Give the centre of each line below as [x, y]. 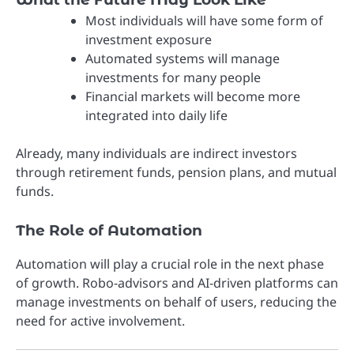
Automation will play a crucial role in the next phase [170, 264]
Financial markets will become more [193, 96]
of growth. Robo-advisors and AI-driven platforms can [177, 283]
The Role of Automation [109, 231]
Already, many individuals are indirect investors [156, 153]
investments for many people [173, 77]
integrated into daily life [156, 115]
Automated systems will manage [183, 58]
